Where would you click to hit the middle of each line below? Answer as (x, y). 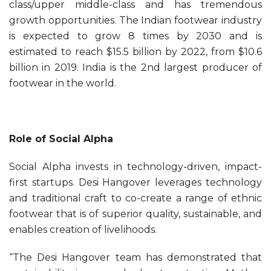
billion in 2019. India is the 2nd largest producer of (135, 68)
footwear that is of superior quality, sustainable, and (135, 214)
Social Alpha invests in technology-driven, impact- (135, 167)
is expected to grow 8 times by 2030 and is (135, 36)
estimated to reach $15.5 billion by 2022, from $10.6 (135, 52)
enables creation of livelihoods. (83, 230)
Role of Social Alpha (61, 139)
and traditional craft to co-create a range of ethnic (135, 198)
